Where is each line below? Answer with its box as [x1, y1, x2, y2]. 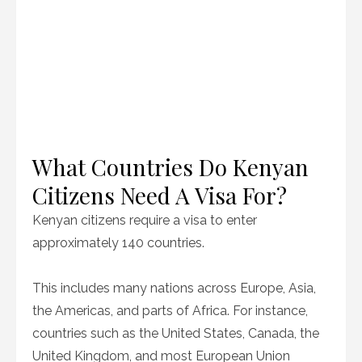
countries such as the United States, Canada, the [32, 326, 319, 341]
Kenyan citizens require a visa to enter [32, 213, 257, 228]
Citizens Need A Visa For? [32, 180, 287, 210]
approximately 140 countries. [32, 235, 208, 250]
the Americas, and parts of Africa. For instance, [32, 303, 308, 318]
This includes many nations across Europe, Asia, [32, 280, 316, 296]
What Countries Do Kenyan [32, 152, 309, 182]
